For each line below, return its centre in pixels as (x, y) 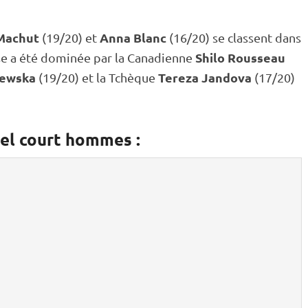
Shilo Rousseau (240, 57)
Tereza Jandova (203, 77)
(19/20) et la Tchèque (96, 77)
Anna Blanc (132, 37)
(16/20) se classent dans (234, 37)
